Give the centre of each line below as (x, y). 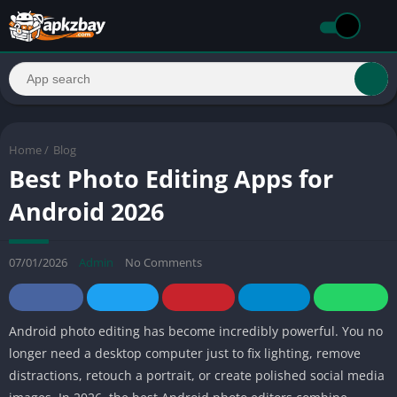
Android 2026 (86, 211)
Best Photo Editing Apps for (171, 178)
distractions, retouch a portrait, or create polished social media (197, 375)
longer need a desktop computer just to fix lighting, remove (185, 353)
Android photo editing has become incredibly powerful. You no (196, 331)
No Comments (163, 262)
